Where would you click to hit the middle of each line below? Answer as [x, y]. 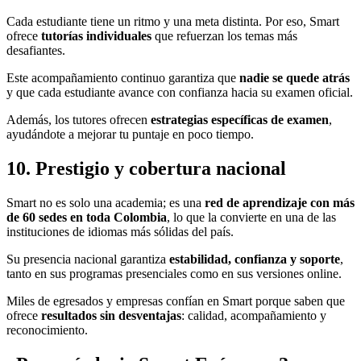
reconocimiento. [47, 330]
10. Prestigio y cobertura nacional [146, 169]
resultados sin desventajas [111, 316]
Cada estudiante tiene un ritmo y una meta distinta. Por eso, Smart [173, 22]
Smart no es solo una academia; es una [106, 203]
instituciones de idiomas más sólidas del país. [120, 232]
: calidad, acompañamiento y [254, 316]
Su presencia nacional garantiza [88, 259]
